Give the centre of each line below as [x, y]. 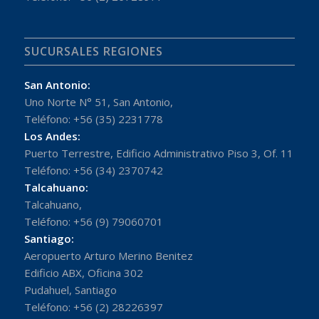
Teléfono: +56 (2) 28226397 [93, 307]
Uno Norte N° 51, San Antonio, [98, 102]
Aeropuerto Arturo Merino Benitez [108, 256]
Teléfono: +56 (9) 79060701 [93, 222]
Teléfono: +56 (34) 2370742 [93, 171]
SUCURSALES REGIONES [93, 52]
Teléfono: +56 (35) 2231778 [93, 119]
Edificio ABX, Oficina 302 [83, 273]
